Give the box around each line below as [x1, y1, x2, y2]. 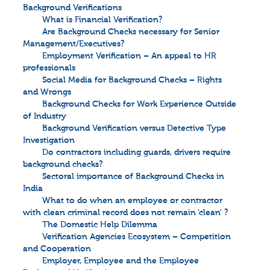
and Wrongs [23, 87, 71, 97]
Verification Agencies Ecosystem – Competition [42, 232, 231, 242]
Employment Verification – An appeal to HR [42, 51, 216, 61]
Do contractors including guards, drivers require [42, 148, 231, 157]
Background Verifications [23, 3, 122, 13]
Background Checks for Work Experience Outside [42, 99, 236, 109]
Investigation [23, 136, 75, 145]
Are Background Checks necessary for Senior [42, 27, 219, 37]
